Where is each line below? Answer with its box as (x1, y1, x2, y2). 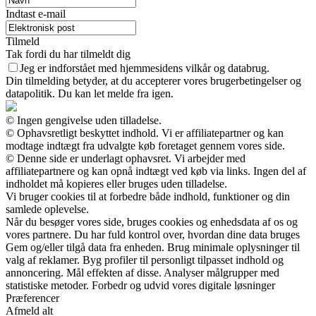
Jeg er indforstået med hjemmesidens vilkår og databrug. (20, 61, 269, 74)
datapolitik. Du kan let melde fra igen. (6, 87, 174, 99)
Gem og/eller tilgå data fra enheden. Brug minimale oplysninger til (6, 241, 300, 253)
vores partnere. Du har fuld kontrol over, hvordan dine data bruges (6, 228, 300, 241)
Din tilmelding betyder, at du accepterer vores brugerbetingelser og (6, 74, 301, 87)
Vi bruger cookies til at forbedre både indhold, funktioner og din (6, 190, 290, 202)
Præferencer (6, 291, 59, 304)
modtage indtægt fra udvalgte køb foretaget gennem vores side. (6, 139, 285, 152)
